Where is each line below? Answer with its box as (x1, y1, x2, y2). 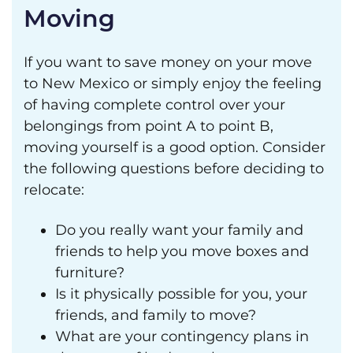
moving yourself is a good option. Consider (24, 139, 325, 156)
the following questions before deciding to (24, 160, 324, 177)
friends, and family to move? (55, 307, 256, 324)
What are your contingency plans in (55, 328, 309, 345)
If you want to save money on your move (24, 54, 312, 71)
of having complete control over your (24, 96, 285, 113)
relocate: (24, 181, 84, 199)
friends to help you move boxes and (55, 243, 309, 260)
